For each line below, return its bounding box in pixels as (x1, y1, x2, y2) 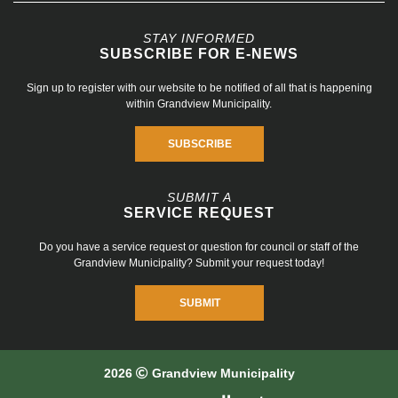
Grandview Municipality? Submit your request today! (74, 257, 324, 270)
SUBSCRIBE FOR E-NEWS (99, 46, 298, 62)
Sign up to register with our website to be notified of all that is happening (26, 82, 372, 95)
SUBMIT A (166, 190, 232, 205)
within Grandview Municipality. (126, 98, 272, 111)
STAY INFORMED (143, 31, 255, 46)
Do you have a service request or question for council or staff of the (39, 241, 359, 254)
